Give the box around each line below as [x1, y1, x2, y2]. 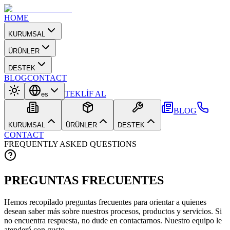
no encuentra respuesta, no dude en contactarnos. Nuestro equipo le [4, 216, 222, 225]
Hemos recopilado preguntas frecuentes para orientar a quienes [4, 197, 206, 206]
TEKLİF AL [65, 89, 106, 98]
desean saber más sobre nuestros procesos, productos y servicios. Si [4, 206, 222, 216]
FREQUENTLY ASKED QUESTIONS [4, 140, 137, 148]
